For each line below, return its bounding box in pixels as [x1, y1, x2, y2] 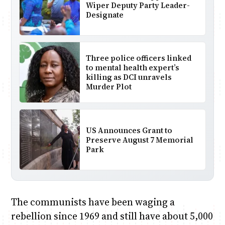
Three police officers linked [85, 53, 191, 64]
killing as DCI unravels [85, 72, 172, 83]
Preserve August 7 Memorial [85, 134, 193, 145]
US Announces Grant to [85, 125, 172, 136]
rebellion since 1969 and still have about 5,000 [11, 209, 213, 223]
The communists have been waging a [11, 195, 175, 209]
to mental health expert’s [85, 62, 179, 73]
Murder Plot [85, 81, 132, 92]
